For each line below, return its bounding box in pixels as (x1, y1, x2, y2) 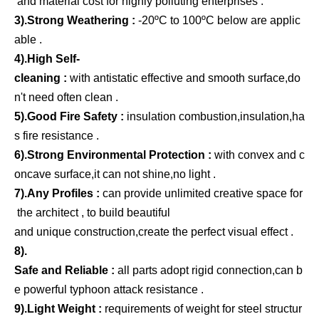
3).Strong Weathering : (14, 14, 135, 27)
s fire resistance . (14, 130, 99, 142)
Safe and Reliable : (14, 264, 117, 277)
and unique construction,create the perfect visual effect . (14, 226, 293, 239)
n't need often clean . (14, 91, 118, 104)
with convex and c (211, 149, 305, 162)
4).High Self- (14, 53, 80, 66)
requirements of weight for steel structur (105, 303, 302, 315)
